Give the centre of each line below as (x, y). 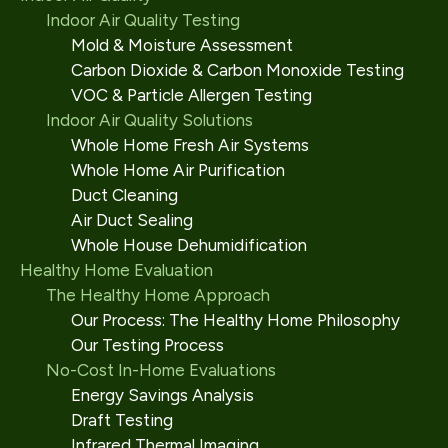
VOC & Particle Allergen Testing (191, 95)
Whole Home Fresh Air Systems (190, 145)
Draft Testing (122, 420)
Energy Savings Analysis (162, 395)
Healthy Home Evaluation (116, 270)
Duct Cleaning (124, 195)
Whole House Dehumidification (189, 245)
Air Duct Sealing (132, 220)
